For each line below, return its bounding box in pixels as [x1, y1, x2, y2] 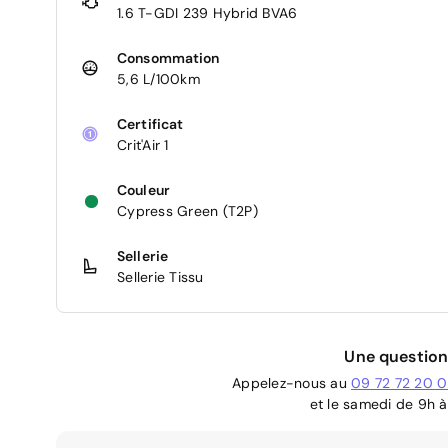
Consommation [117, 48, 220, 67]
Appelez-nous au [232, 373, 351, 392]
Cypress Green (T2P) [117, 201, 258, 220]
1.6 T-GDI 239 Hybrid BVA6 [117, 3, 298, 22]
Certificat [117, 114, 184, 133]
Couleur [117, 180, 170, 199]
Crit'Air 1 [117, 135, 169, 154]
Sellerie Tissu [117, 267, 204, 286]
